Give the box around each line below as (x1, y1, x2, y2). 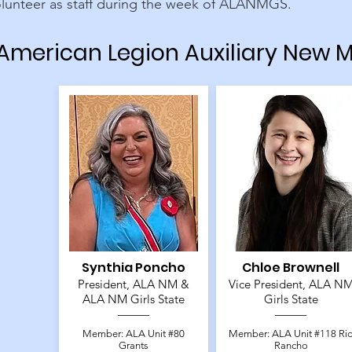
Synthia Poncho (82, 258, 186, 277)
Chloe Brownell (242, 258, 340, 277)
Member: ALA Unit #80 (82, 328, 185, 340)
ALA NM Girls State (82, 291, 185, 307)
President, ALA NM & (78, 277, 190, 292)
